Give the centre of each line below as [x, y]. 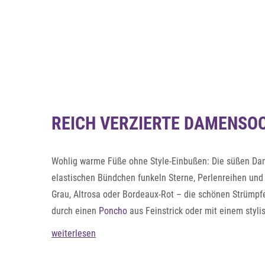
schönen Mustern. [85, 227]
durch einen [75, 211]
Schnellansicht [226, 48]
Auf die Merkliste [51, 45]
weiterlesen [74, 233]
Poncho [113, 211]
